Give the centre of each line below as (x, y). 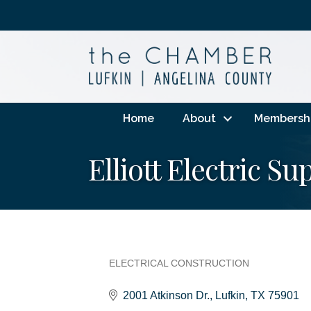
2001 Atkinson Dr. (166, 295)
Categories (144, 275)
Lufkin (230, 295)
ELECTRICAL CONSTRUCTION (179, 263)
